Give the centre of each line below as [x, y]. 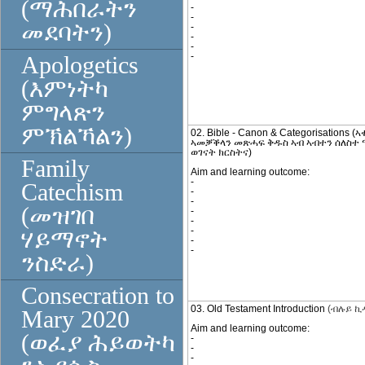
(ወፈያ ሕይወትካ [98, 343]
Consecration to [98, 296]
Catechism [72, 192]
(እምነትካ [65, 89]
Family [55, 169]
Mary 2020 [75, 319]
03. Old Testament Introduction [259, 309]
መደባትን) [66, 33]
